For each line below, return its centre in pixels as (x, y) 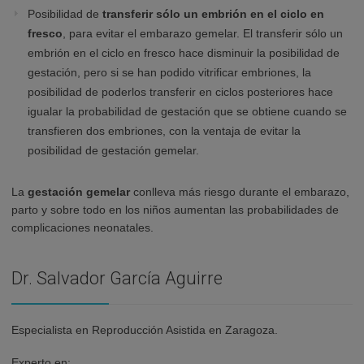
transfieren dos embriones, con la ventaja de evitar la (164, 131)
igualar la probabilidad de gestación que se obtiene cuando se (187, 112)
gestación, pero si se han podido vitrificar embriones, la (169, 73)
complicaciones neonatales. (82, 228)
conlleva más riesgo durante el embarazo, (240, 192)
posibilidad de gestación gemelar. (113, 151)
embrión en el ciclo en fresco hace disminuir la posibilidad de (184, 53)
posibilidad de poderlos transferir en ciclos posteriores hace (180, 92)
